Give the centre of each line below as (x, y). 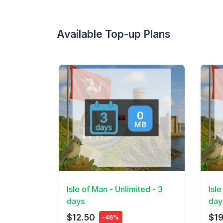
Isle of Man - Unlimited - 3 (115, 189)
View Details (81, 165)
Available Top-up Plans (114, 34)
